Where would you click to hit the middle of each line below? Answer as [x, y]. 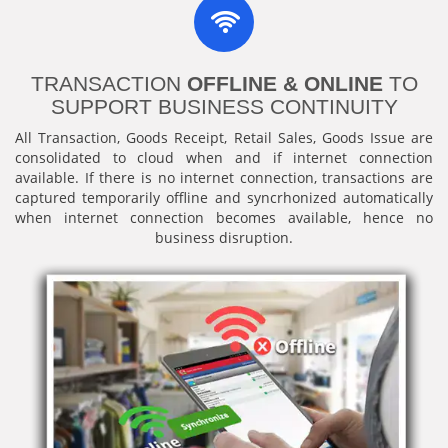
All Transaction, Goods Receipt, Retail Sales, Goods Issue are [224, 137]
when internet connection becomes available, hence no [224, 217]
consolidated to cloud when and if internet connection [224, 157]
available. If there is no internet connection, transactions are [224, 177]
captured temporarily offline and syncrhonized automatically [224, 197]
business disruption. [224, 237]
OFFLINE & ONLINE [284, 83]
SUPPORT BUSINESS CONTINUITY [224, 106]
